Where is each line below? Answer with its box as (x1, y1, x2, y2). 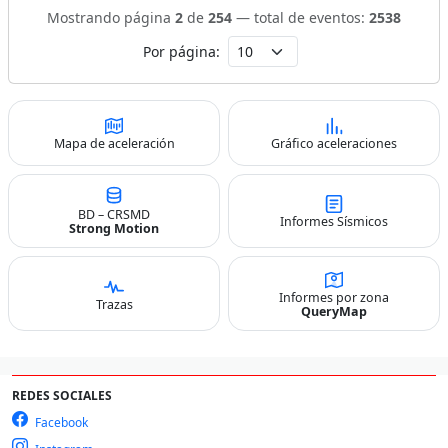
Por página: (142, 42, 220, 61)
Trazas (95, 295, 133, 313)
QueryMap (301, 302, 367, 320)
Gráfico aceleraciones (271, 135, 397, 152)
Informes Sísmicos (280, 213, 388, 231)
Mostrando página (47, 8, 175, 27)
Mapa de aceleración (53, 135, 175, 152)
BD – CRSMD (78, 206, 150, 224)
